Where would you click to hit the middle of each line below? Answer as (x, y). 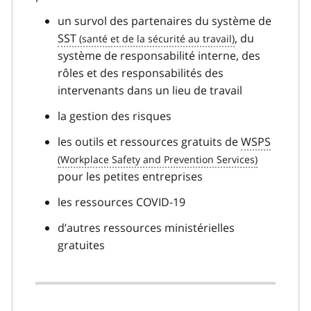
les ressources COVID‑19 (121, 202)
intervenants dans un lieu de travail (150, 90)
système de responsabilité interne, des (159, 55)
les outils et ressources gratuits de (149, 141)
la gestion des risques (115, 116)
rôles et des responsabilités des (141, 73)
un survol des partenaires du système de (165, 20)
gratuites (81, 245)
